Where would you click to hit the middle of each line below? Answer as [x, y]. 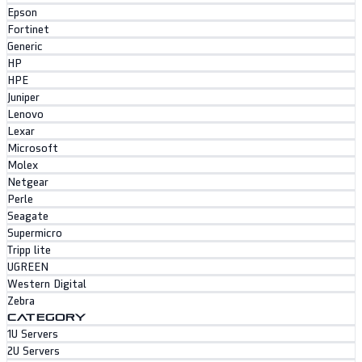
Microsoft [33, 149]
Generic [25, 47]
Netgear [28, 183]
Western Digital [47, 284]
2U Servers [34, 351]
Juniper [23, 98]
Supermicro [35, 234]
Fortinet [28, 30]
